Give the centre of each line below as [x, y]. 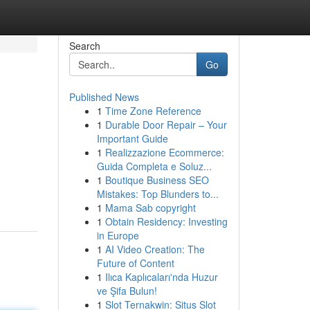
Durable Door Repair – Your [166, 125]
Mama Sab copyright [150, 208]
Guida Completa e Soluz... [154, 166]
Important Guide [132, 138]
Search [84, 46]
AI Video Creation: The [155, 249]
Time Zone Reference [153, 111]
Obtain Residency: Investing [166, 221]
